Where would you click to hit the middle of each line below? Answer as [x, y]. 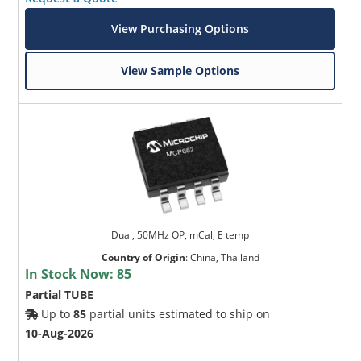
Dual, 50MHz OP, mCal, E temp [180, 234]
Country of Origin [143, 257]
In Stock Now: [71, 274]
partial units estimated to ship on [178, 313]
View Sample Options [180, 70]
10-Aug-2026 [60, 333]
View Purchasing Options [180, 28]
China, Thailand [224, 257]
